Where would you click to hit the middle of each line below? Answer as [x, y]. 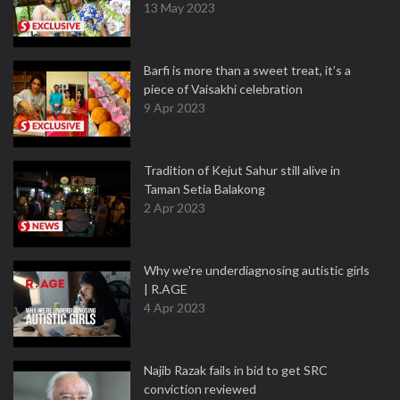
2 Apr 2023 [175, 208]
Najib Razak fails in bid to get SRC [236, 370]
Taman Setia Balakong [204, 189]
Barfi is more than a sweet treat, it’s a [247, 70]
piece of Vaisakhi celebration [223, 89]
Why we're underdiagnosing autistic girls [257, 270]
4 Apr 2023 [175, 308]
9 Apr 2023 [175, 108]
